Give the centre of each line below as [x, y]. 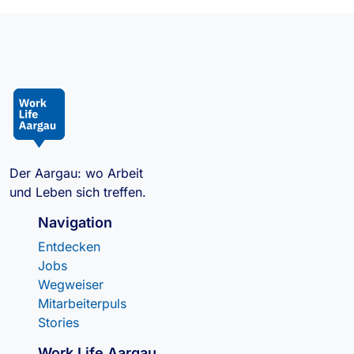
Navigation [75, 222]
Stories [58, 322]
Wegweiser [71, 284]
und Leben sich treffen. [78, 192]
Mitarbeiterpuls [82, 303]
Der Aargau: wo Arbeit [78, 173]
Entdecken [69, 247]
